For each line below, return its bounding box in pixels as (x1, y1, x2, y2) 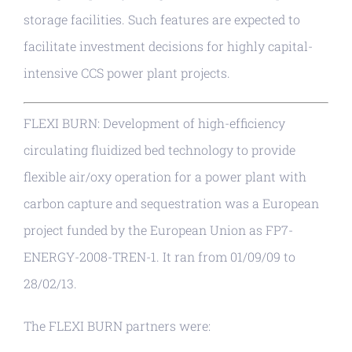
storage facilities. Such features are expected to (24, 10, 300, 27)
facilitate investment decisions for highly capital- (24, 37, 313, 54)
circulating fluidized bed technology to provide (24, 141, 295, 158)
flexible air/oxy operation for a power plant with (24, 167, 306, 185)
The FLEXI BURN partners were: (24, 317, 211, 334)
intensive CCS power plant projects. (24, 64, 230, 81)
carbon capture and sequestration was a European (24, 194, 319, 211)
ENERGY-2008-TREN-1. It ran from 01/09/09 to (24, 247, 295, 265)
